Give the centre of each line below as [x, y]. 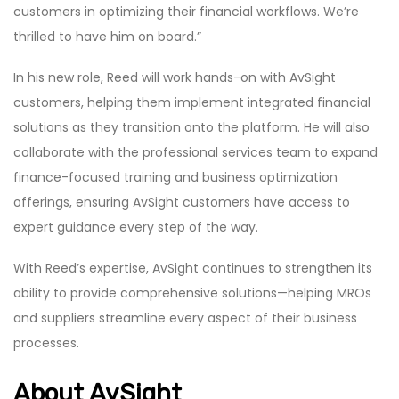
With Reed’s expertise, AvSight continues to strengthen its [193, 268]
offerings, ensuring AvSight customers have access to [182, 202]
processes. [46, 342]
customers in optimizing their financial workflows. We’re [186, 11]
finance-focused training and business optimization [175, 177]
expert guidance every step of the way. [136, 227]
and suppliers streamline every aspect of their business [185, 318]
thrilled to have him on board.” [107, 36]
